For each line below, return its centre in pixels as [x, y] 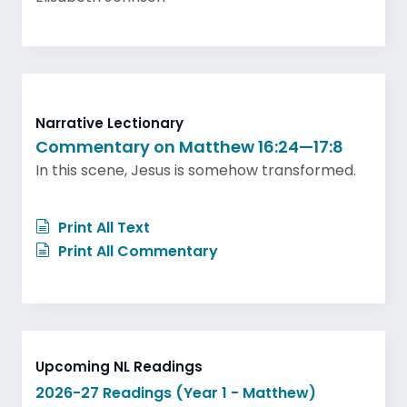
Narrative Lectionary [109, 123]
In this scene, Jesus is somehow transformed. [196, 170]
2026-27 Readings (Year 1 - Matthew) [176, 392]
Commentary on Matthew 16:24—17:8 [189, 146]
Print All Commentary [136, 251]
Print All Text [102, 227]
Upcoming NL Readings [119, 366]
